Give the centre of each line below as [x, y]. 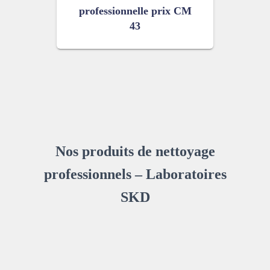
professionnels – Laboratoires [135, 174]
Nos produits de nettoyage [135, 151]
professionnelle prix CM [135, 11]
